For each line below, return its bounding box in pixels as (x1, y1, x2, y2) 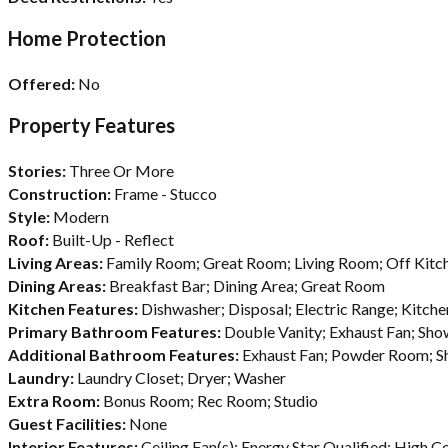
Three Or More (69, 160, 174, 180)
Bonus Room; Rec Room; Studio (103, 390, 318, 410)
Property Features (8, 112, 175, 137)
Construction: (8, 183, 114, 203)
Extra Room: (8, 390, 103, 410)
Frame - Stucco (114, 183, 217, 203)
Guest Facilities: (8, 413, 129, 433)
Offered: (8, 73, 75, 93)
